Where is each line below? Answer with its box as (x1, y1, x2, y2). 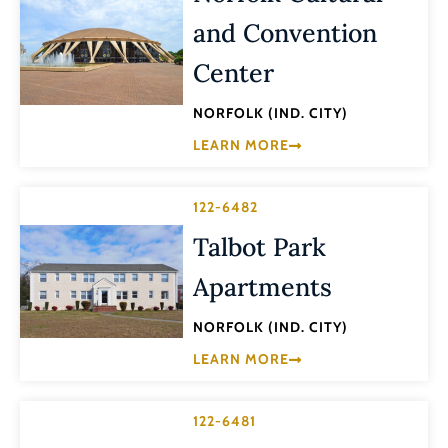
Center (193, 56, 275, 89)
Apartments (193, 270, 333, 303)
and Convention (193, 16, 378, 49)
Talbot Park (193, 230, 327, 263)
